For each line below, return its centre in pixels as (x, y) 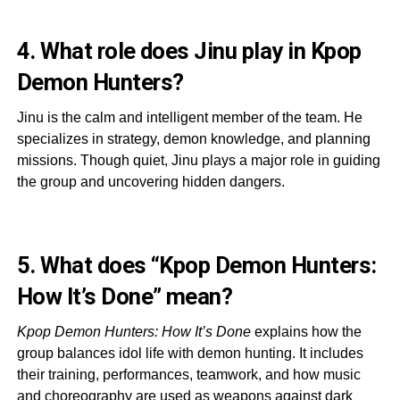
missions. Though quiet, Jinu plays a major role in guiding (198, 160)
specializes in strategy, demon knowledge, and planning (193, 138)
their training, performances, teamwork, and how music (188, 374)
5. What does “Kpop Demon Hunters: (196, 265)
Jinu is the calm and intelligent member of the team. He (189, 117)
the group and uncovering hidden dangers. (150, 181)
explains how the (306, 331)
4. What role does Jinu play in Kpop (189, 50)
